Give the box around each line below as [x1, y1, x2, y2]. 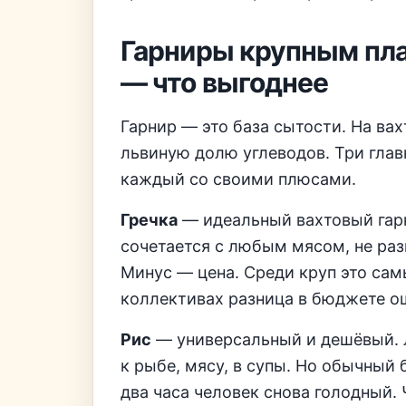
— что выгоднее [121, 66, 329, 99]
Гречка [121, 210, 178, 229]
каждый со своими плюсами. [121, 169, 356, 188]
